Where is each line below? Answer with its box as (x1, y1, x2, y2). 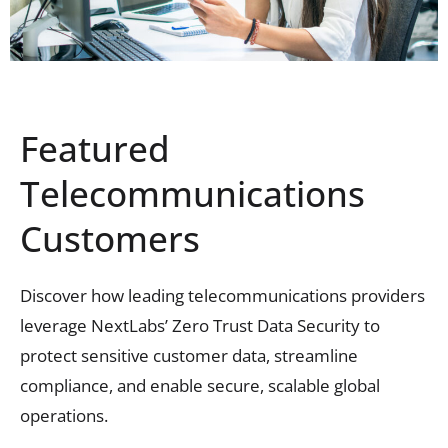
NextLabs (91, 314, 165, 338)
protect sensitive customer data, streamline (20, 344, 358, 368)
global (330, 374, 380, 398)
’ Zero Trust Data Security (165, 314, 360, 338)
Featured (20, 125, 170, 173)
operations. (20, 404, 108, 428)
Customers (20, 215, 200, 263)
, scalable (260, 374, 330, 398)
